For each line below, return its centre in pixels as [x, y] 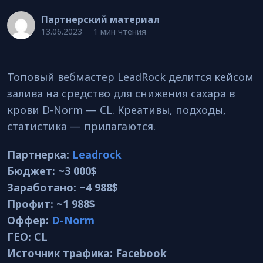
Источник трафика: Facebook [87, 253]
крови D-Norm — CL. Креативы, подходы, [117, 110]
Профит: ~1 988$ [51, 204]
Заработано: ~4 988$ [63, 187]
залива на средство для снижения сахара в [121, 93]
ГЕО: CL [27, 237]
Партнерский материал [100, 19]
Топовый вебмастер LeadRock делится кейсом [130, 77]
